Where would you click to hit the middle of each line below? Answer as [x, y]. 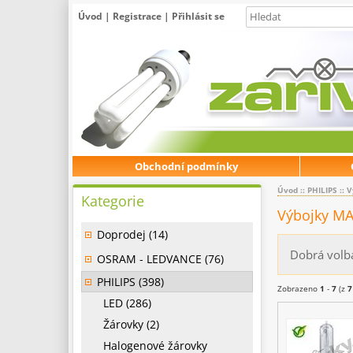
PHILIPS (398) [130, 282]
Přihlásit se [198, 16]
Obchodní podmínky [186, 166]
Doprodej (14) [132, 234]
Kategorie [113, 201]
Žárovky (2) [128, 324]
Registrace [137, 16]
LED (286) [124, 303]
